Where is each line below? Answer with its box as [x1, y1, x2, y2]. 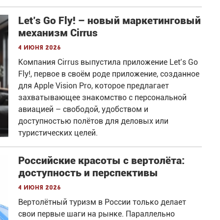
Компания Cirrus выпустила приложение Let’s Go [18, 57, 198, 67]
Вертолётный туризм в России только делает [18, 197, 187, 207]
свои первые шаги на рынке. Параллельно [18, 209, 175, 219]
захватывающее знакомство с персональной [18, 93, 187, 103]
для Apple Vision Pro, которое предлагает [18, 81, 169, 91]
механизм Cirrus [18, 27, 98, 39]
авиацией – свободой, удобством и [18, 105, 149, 114]
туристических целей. [18, 128, 98, 138]
